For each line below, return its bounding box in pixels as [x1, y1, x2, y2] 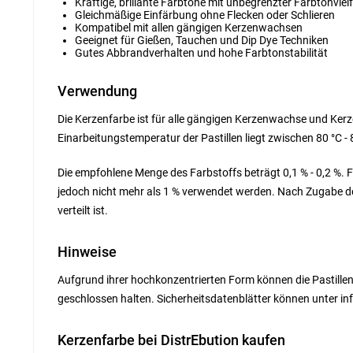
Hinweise [58, 243, 117, 260]
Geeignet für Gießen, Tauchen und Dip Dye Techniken [75, 34, 329, 46]
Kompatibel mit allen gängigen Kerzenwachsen [75, 21, 303, 34]
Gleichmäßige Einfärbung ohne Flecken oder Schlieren [75, 9, 335, 21]
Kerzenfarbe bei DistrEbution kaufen [58, 332, 285, 348]
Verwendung [58, 83, 137, 99]
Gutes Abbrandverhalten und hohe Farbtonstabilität [75, 46, 328, 59]
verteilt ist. [58, 204, 108, 217]
